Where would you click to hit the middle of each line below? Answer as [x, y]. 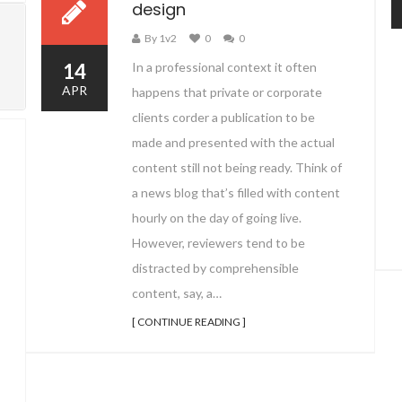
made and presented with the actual [233, 142]
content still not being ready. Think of [237, 167]
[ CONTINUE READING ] [189, 322]
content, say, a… [177, 293]
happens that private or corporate [227, 92]
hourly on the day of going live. [217, 218]
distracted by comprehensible [215, 268]
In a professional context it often [224, 67]
